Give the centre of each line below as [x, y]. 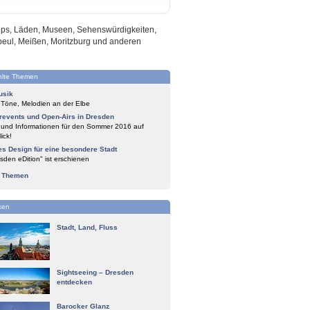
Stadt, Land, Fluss [87, 227]
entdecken [74, 282]
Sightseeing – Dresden [95, 272]
